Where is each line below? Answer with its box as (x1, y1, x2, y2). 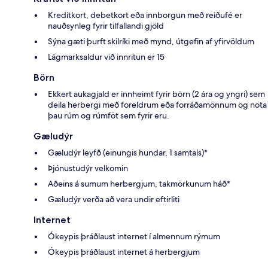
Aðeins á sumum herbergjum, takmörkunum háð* (48, 178, 230, 190)
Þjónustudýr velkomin (48, 163, 128, 174)
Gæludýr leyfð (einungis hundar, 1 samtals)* (48, 147, 208, 159)
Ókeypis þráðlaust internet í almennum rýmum (48, 231, 220, 242)
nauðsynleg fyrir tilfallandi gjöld (48, 20, 164, 32)
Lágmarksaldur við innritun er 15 (48, 51, 165, 63)
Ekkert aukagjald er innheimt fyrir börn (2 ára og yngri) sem (48, 89, 265, 100)
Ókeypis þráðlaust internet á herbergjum (48, 246, 200, 258)
